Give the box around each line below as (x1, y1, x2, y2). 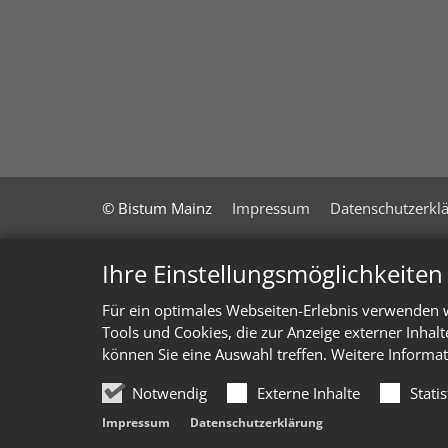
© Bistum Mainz (102, 197, 212, 218)
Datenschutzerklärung (190, 414, 323, 431)
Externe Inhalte (257, 382, 360, 403)
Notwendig (132, 382, 207, 403)
